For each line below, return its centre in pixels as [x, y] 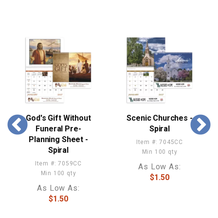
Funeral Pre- [58, 128]
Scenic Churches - [160, 118]
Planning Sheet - [58, 139]
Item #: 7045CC [160, 142]
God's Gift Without [58, 118]
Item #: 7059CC [58, 163]
